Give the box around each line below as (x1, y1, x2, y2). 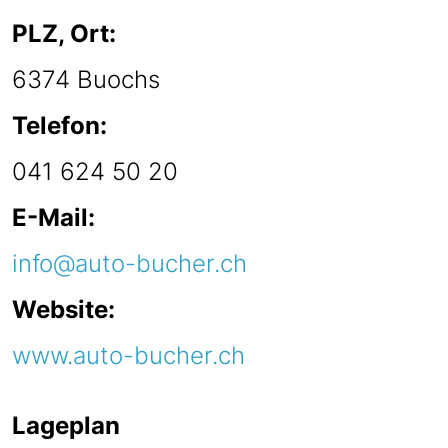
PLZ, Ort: (12, 19, 116, 49)
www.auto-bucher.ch (12, 341, 245, 371)
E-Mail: (12, 203, 95, 233)
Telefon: (12, 111, 107, 141)
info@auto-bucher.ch (12, 249, 247, 279)
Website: (12, 295, 115, 325)
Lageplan (12, 411, 120, 441)
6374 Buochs (12, 65, 160, 95)
